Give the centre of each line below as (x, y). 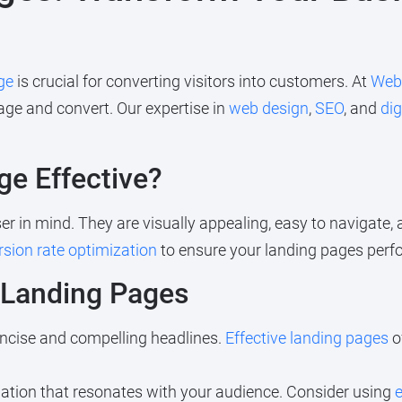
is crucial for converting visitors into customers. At (192, 81)
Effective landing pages (306, 338)
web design (268, 108)
